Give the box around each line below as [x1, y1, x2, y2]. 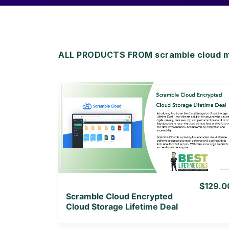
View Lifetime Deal [114, 135, 184, 144]
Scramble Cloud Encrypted [66, 191, 173, 201]
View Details [126, 109, 173, 118]
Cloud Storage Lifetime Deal [66, 201, 178, 212]
